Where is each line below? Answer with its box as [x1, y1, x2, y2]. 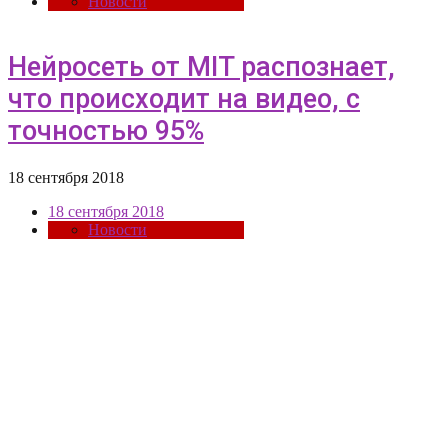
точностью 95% [8, 114, 204, 147]
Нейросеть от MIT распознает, [8, 50, 395, 83]
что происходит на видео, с [8, 82, 360, 115]
